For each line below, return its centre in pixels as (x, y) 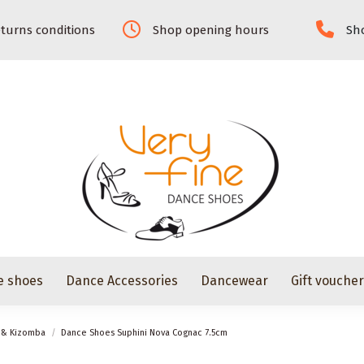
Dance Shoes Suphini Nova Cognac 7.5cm (145, 333)
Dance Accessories (122, 281)
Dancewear (235, 281)
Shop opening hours (210, 30)
